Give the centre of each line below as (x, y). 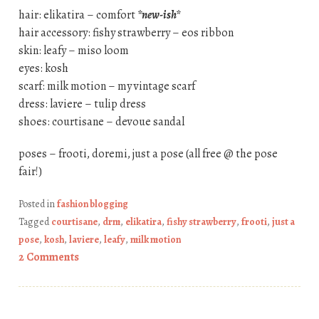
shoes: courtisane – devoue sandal (101, 122)
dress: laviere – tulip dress (82, 104)
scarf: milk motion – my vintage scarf (106, 87)
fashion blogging (92, 204)
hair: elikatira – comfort (78, 15)
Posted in (37, 204)
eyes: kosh (43, 69)
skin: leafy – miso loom (73, 51)
